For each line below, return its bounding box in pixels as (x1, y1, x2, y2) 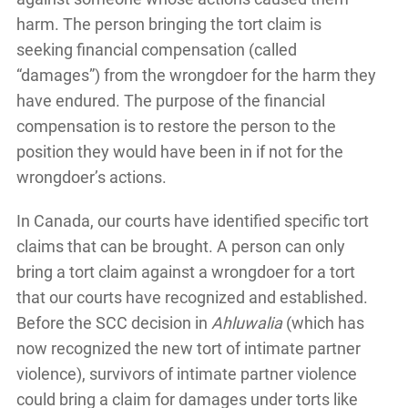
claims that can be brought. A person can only (15, 237, 345, 257)
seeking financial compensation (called (15, 40, 297, 60)
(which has (285, 313, 364, 333)
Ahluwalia (210, 313, 286, 333)
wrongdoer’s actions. (15, 168, 167, 188)
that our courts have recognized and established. (15, 288, 368, 308)
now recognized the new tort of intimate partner (15, 339, 361, 359)
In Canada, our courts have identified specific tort (15, 211, 369, 231)
